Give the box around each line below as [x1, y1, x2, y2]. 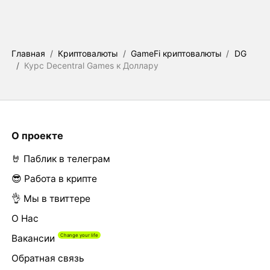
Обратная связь [11, 252, 84, 264]
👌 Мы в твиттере [11, 192, 90, 204]
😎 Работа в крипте [11, 172, 97, 184]
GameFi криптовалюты [131, 48, 222, 58]
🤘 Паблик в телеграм [11, 152, 110, 165]
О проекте [11, 129, 63, 142]
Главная [11, 48, 45, 58]
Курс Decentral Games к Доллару [24, 60, 159, 71]
